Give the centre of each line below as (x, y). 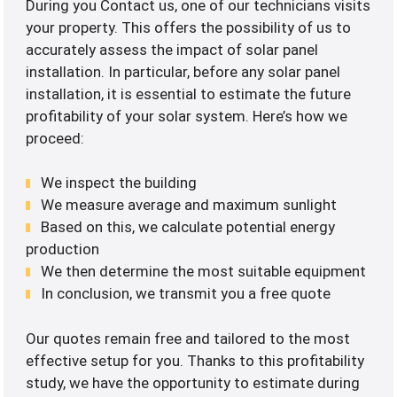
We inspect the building (119, 183)
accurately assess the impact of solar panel (172, 49)
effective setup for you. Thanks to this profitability (195, 360)
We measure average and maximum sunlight (189, 205)
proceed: (55, 138)
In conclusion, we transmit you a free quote (186, 294)
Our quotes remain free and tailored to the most (188, 338)
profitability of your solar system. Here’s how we (187, 116)
